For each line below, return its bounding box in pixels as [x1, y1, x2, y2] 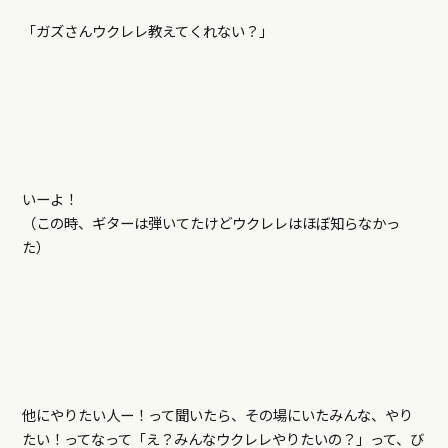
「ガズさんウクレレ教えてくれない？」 [21, 20, 273, 42]
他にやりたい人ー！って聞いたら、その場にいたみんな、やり [21, 404, 413, 426]
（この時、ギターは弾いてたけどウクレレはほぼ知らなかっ [21, 212, 400, 234]
